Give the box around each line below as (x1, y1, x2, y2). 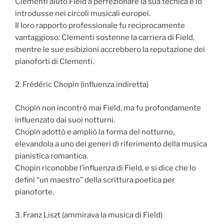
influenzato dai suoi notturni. (15, 115, 115, 124)
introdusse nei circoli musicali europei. (15, 8, 150, 18)
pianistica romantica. (15, 151, 88, 160)
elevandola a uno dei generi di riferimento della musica (15, 139, 207, 148)
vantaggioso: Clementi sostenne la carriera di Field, (15, 32, 194, 42)
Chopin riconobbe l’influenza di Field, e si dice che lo (15, 163, 196, 172)
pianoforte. (15, 187, 54, 196)
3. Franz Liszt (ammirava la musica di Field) (15, 210, 162, 220)
